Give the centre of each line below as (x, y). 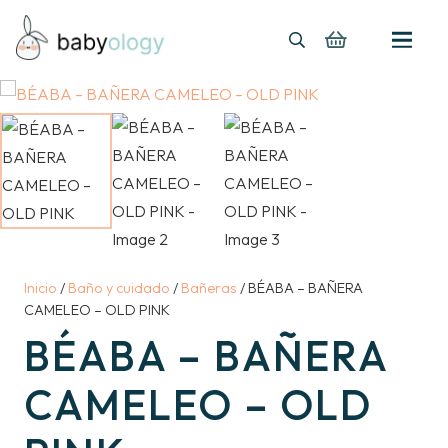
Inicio (40, 288)
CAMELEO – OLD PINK (97, 310)
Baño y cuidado (119, 288)
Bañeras (209, 288)
